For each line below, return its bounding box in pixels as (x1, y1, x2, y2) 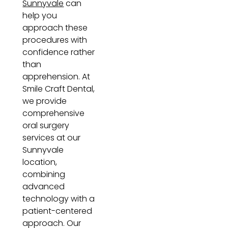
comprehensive (22, 107, 85, 119)
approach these (22, 22, 88, 34)
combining (22, 168, 66, 180)
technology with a (22, 193, 95, 205)
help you (22, 10, 58, 21)
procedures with (22, 34, 88, 46)
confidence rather (22, 46, 95, 58)
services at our (22, 132, 81, 144)
